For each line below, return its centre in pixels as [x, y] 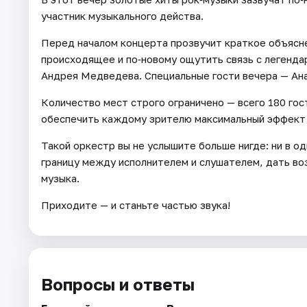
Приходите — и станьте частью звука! [136, 205]
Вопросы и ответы [118, 284]
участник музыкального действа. [122, 16]
